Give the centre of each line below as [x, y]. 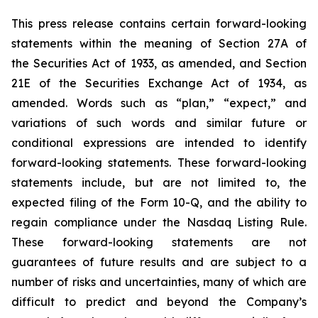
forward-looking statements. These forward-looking [159, 163]
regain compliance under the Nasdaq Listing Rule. [159, 222]
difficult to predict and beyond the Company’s [159, 302]
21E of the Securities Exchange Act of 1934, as [159, 83]
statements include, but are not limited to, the [159, 182]
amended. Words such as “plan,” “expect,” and [159, 103]
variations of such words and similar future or [159, 123]
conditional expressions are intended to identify [159, 143]
